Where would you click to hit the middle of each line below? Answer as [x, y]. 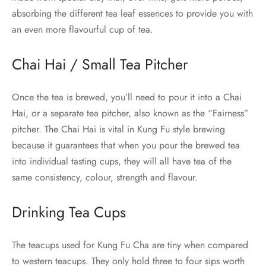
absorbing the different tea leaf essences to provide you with [132, 14]
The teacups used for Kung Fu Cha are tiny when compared [130, 245]
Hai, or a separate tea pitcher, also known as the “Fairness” [130, 113]
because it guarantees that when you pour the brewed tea [126, 145]
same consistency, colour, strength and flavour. [105, 178]
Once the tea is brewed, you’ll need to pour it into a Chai [127, 97]
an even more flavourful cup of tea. [83, 30]
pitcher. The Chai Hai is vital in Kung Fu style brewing [118, 129]
